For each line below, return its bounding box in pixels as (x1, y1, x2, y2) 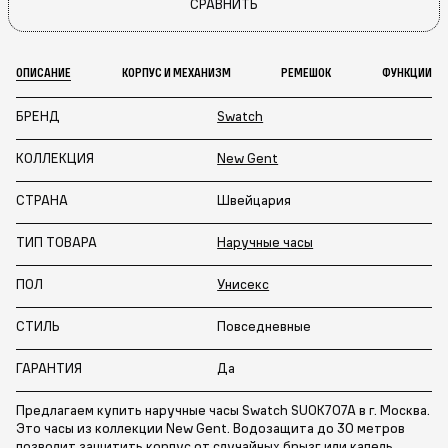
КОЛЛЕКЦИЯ (16, 148, 94, 167)
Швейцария (217, 190, 292, 209)
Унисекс (217, 274, 270, 293)
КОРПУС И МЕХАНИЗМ (121, 63, 231, 82)
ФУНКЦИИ (381, 63, 432, 82)
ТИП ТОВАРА (16, 232, 97, 251)
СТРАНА (16, 190, 68, 209)
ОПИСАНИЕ (16, 63, 71, 82)
